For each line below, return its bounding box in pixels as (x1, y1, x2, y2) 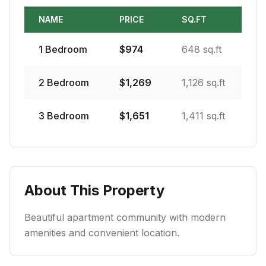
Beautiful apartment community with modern (24, 211, 226, 223)
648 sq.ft (182, 43, 221, 55)
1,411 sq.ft (182, 110, 225, 122)
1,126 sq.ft (182, 77, 225, 88)
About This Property (24, 182, 164, 199)
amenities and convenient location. (24, 227, 179, 239)
